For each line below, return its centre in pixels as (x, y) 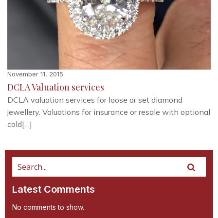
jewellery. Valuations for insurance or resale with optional (109, 112)
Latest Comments (54, 189)
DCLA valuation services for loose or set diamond (95, 100)
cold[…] (20, 124)
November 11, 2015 (35, 74)
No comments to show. (48, 207)
